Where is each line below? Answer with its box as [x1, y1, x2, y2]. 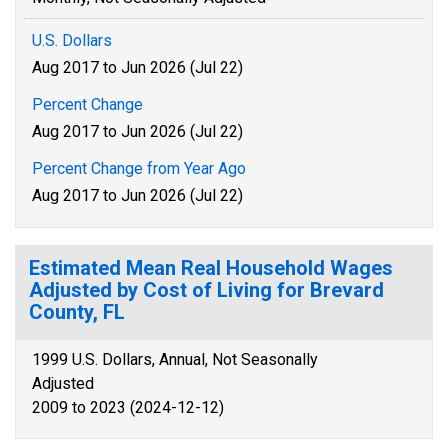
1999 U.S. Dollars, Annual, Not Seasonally [32, 350, 318, 369]
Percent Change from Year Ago [32, 159, 246, 178]
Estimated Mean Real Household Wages [29, 256, 393, 280]
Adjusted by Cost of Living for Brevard [29, 278, 384, 302]
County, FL [29, 300, 125, 324]
